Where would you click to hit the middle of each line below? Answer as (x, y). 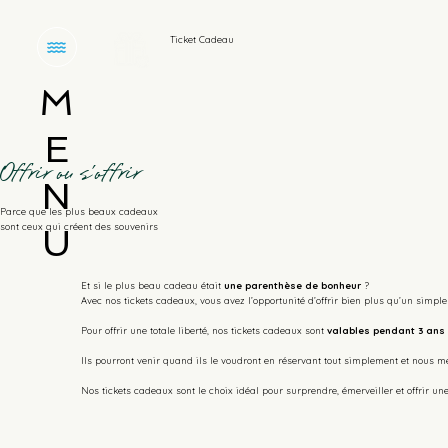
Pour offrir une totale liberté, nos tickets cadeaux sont (203, 330)
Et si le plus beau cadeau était (152, 285)
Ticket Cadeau (202, 39)
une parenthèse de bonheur (292, 285)
